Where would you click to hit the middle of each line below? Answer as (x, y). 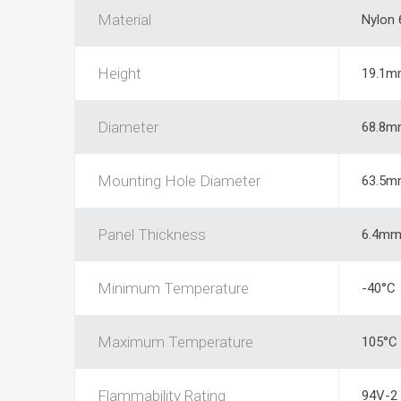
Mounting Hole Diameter (179, 180)
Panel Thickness (151, 234)
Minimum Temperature (173, 288)
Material (124, 19)
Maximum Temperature (175, 341)
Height (119, 73)
